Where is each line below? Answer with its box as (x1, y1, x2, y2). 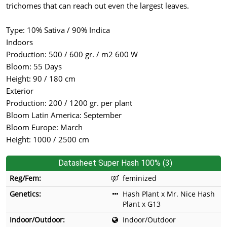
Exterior (6, 86, 33, 96)
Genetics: (10, 189, 41, 199)
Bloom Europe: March (6, 122, 83, 133)
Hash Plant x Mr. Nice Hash (123, 189, 215, 199)
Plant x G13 (123, 199, 161, 209)
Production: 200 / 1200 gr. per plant (6, 98, 132, 108)
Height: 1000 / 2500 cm (6, 134, 89, 145)
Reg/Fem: (10, 173, 41, 183)
